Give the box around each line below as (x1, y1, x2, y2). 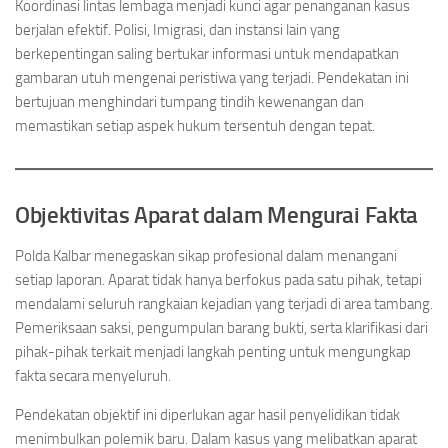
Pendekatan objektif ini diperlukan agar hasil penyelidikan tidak (15, 406, 400, 424)
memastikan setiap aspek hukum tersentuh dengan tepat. (15, 117, 375, 135)
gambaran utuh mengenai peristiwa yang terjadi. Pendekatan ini (15, 69, 409, 87)
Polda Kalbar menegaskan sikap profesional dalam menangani (15, 247, 397, 265)
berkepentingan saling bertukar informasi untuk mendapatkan (15, 45, 399, 63)
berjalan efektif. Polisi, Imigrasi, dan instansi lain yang (15, 21, 340, 39)
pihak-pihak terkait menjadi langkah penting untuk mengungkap (15, 343, 411, 361)
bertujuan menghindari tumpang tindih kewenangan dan (15, 93, 364, 111)
